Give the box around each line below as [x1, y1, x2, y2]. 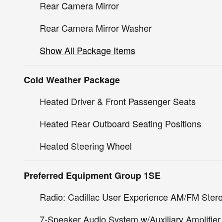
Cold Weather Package [24, 73, 120, 86]
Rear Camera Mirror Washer [40, 21, 152, 34]
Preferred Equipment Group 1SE [24, 168, 161, 182]
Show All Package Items [40, 43, 135, 56]
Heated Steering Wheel [40, 139, 132, 152]
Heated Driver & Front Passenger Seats [40, 94, 196, 108]
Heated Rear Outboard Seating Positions [40, 116, 201, 130]
